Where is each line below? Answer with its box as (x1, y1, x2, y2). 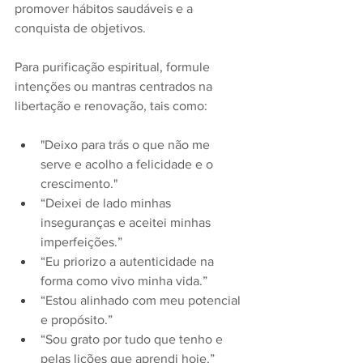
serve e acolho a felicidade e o (41, 157, 216, 172)
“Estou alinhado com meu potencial (41, 293, 244, 308)
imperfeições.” (41, 235, 122, 250)
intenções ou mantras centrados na (15, 79, 216, 94)
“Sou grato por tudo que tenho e (41, 332, 226, 347)
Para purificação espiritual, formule (15, 60, 213, 75)
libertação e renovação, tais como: (15, 99, 207, 113)
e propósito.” (41, 313, 116, 327)
